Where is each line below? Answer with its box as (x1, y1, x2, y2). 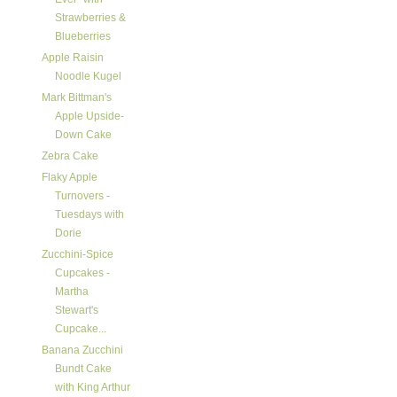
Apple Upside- (54, 110, 124, 122)
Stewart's (54, 304, 98, 316)
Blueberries (54, 30, 111, 43)
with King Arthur (54, 381, 130, 393)
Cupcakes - (54, 267, 110, 279)
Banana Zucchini (41, 344, 123, 356)
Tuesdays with (54, 208, 124, 221)
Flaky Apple (41, 171, 97, 183)
